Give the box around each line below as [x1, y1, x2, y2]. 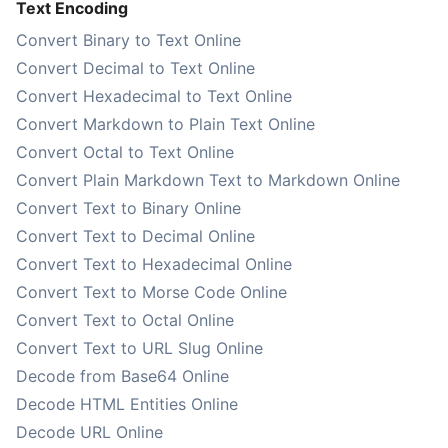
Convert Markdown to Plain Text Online [16, 114, 315, 134]
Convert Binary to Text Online [16, 30, 241, 50]
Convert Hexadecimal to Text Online [16, 86, 292, 106]
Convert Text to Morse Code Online [16, 282, 287, 302]
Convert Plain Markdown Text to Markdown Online [16, 170, 400, 190]
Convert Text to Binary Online [16, 198, 241, 218]
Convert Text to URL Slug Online [16, 338, 263, 358]
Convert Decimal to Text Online [16, 58, 255, 78]
